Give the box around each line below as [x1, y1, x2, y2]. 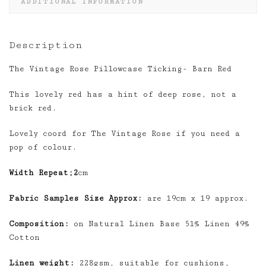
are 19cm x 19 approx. [142, 193, 249, 203]
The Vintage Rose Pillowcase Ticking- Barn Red [9, 64, 232, 74]
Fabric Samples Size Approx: [9, 193, 142, 203]
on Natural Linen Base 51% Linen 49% [69, 218, 249, 229]
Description [9, 39, 82, 51]
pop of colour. [9, 142, 77, 152]
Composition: [9, 218, 69, 229]
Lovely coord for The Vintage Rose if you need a [9, 128, 240, 138]
